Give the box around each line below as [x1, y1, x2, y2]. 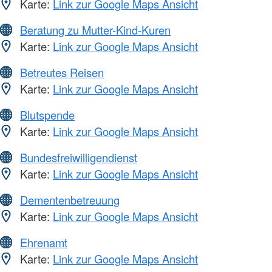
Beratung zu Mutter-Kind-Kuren [20, 22, 171, 38]
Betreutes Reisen [20, 64, 104, 81]
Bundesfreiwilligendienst [20, 149, 137, 166]
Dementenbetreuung [20, 192, 120, 208]
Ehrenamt [20, 234, 67, 251]
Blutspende [20, 107, 75, 123]
